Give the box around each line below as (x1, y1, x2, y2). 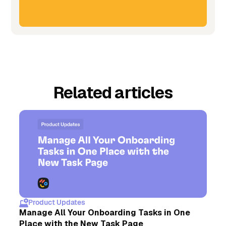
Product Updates (28, 198, 86, 207)
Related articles (53, 82, 173, 103)
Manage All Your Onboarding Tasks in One (19, 207, 191, 218)
